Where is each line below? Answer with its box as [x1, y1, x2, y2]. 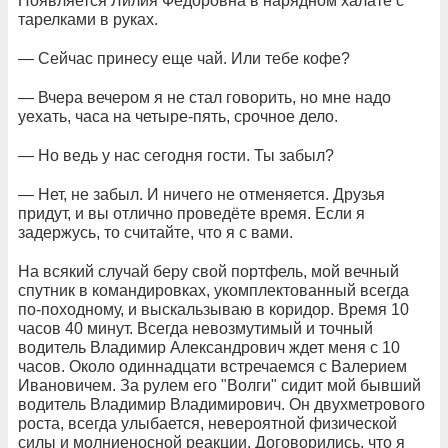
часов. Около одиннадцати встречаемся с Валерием [18, 358, 407, 375]
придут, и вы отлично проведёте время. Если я [18, 205, 365, 222]
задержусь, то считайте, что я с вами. [18, 224, 293, 241]
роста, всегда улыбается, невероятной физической [18, 415, 397, 432]
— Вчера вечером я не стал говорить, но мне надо [18, 89, 391, 106]
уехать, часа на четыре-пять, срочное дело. [18, 108, 338, 125]
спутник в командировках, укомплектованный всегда [18, 282, 409, 299]
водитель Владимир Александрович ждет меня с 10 [18, 339, 400, 356]
